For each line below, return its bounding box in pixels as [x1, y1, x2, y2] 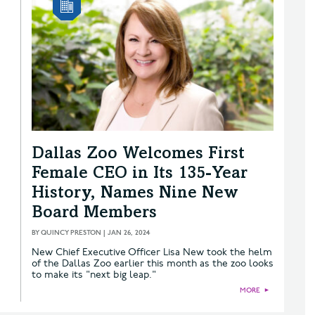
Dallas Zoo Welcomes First [32, 146, 245, 163]
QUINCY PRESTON [41, 228, 101, 237]
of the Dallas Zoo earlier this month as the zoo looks [32, 257, 274, 269]
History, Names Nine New [32, 185, 238, 202]
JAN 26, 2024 [108, 228, 150, 237]
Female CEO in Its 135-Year [32, 165, 247, 183]
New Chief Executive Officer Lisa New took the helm [32, 245, 272, 258]
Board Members [32, 205, 157, 222]
